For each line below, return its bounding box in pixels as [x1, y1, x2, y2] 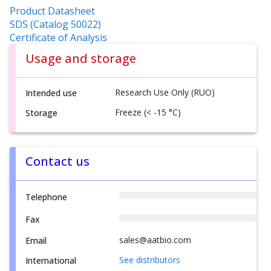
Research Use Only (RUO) [115, 86, 215, 98]
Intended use [25, 87, 77, 99]
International [25, 254, 76, 266]
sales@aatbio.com [119, 233, 191, 246]
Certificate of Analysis [10, 30, 107, 44]
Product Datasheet [10, 4, 95, 18]
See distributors [119, 253, 180, 266]
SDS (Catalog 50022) [10, 17, 101, 31]
